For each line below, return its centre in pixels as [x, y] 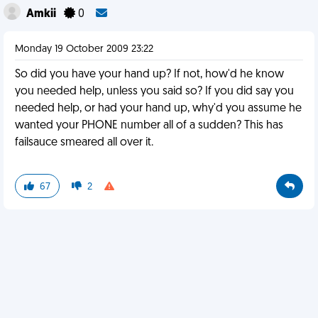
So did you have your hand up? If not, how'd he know [149, 75]
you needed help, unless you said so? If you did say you [154, 92]
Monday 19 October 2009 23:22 [84, 49]
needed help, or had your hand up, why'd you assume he [158, 109]
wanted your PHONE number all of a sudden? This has [149, 126]
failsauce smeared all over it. [84, 143]
